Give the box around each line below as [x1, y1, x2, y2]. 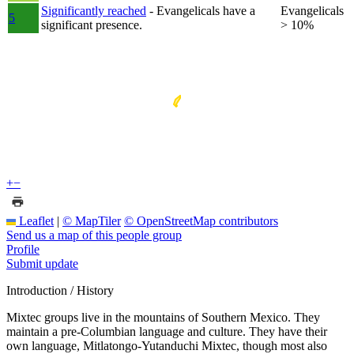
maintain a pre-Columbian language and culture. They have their [6, 324, 327, 338]
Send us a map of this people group [6, 228, 182, 242]
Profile [6, 242, 40, 256]
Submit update [6, 256, 78, 270]
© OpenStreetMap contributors [124, 213, 278, 228]
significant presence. [41, 17, 142, 32]
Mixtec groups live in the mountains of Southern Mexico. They [6, 310, 320, 324]
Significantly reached [41, 3, 146, 17]
